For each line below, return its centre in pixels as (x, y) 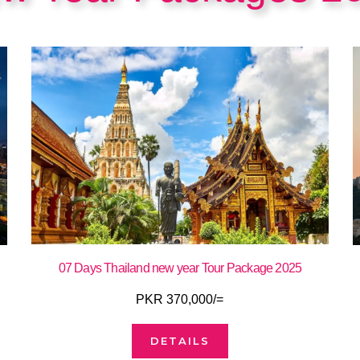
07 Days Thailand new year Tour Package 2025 (180, 268)
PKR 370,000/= (180, 300)
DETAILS (180, 341)
